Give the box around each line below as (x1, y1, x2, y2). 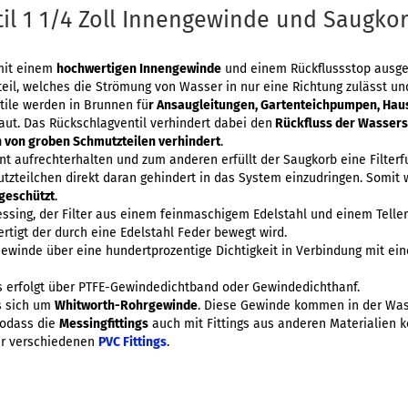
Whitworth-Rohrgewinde (55, 298, 198, 313)
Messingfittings (59, 316, 148, 331)
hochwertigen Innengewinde (56, 61, 221, 76)
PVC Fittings (98, 334, 167, 350)
